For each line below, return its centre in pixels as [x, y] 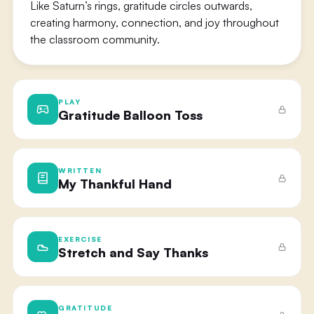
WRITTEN [80, 170]
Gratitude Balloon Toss [130, 115]
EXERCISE [80, 239]
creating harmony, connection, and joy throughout [154, 22]
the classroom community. [95, 39]
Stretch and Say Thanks [133, 252]
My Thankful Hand [115, 183]
